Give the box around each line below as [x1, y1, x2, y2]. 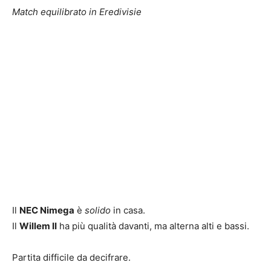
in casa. [111, 204, 145, 216]
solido [85, 204, 111, 216]
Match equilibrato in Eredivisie [12, 5, 142, 18]
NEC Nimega [19, 204, 74, 216]
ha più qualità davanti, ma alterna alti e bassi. [57, 220, 249, 232]
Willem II [19, 220, 57, 232]
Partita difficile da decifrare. [12, 251, 131, 263]
